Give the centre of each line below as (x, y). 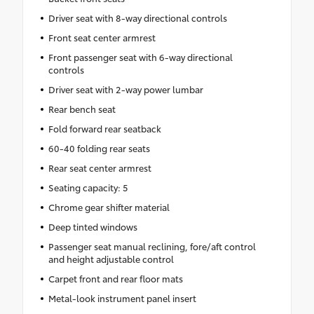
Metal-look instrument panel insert (122, 298)
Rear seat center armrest (100, 167)
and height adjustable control (111, 258)
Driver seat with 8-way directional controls (137, 17)
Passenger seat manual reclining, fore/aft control (152, 246)
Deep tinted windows (93, 226)
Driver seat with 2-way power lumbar (125, 89)
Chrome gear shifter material (109, 206)
